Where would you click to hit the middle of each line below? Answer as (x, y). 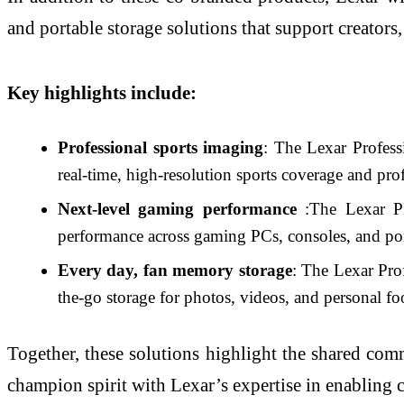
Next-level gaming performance (182, 208)
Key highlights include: (102, 93)
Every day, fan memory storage (175, 270)
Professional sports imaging (161, 147)
